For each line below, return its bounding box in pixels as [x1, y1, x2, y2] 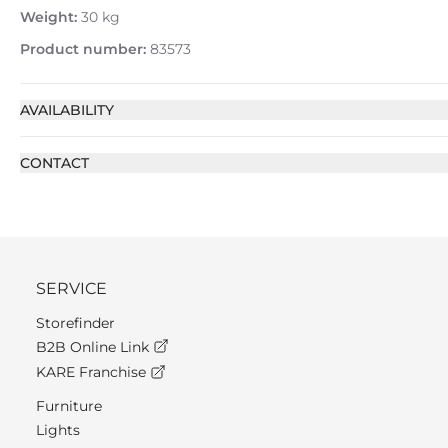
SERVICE [36, 279, 107, 298]
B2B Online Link [36, 338, 153, 356]
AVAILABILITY [20, 101, 114, 119]
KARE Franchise [36, 363, 150, 382]
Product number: [20, 40, 146, 58]
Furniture [36, 396, 102, 415]
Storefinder [36, 314, 115, 332]
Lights [36, 420, 80, 439]
